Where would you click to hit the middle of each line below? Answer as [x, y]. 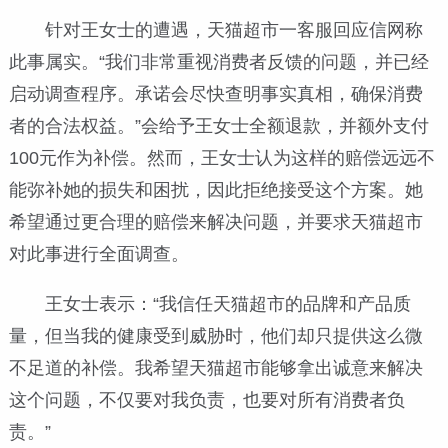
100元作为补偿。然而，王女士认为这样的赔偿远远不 [221, 157]
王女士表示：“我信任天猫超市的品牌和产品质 [227, 303]
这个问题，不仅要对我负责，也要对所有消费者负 [206, 399]
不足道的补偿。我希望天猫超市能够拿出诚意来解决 [215, 367]
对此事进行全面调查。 [98, 253]
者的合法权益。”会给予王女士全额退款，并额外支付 [218, 125]
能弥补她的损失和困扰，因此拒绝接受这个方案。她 [215, 189]
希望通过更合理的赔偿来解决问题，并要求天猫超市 [215, 221]
